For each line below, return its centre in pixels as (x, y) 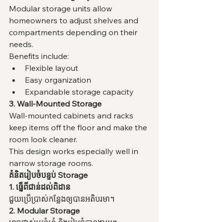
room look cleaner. (43, 139)
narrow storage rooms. (51, 163)
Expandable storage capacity (79, 91)
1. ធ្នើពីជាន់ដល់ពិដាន (40, 187)
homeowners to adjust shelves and (75, 20)
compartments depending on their (74, 32)
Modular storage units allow (61, 8)
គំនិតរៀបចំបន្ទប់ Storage (48, 175)
